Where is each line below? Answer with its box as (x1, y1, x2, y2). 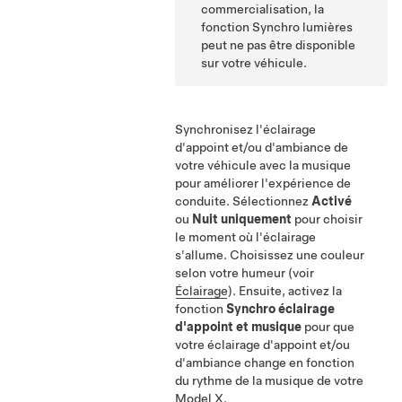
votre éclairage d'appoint (175, 337, 317, 353)
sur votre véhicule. (201, 56, 308, 71)
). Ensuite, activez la (228, 284, 342, 299)
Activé (311, 194, 352, 209)
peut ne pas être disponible (201, 38, 356, 53)
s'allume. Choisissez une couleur (175, 248, 364, 263)
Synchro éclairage (226, 301, 335, 317)
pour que (301, 319, 354, 335)
